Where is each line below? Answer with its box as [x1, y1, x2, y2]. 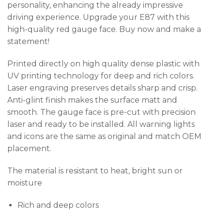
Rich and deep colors [17, 200, 99, 210]
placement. [7, 144, 51, 154]
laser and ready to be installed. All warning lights [7, 120, 195, 129]
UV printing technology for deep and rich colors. [7, 71, 194, 81]
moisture [7, 178, 42, 187]
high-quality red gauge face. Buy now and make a [7, 25, 201, 34]
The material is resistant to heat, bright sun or [7, 166, 183, 175]
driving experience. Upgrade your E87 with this [7, 13, 189, 22]
